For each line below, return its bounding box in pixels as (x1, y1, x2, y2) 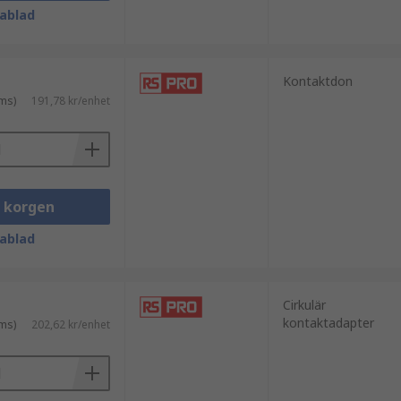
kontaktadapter (282, 314, 374, 331)
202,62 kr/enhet (30, 317, 110, 332)
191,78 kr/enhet (30, 93, 110, 108)
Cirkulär (282, 296, 326, 313)
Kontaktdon (282, 73, 353, 90)
